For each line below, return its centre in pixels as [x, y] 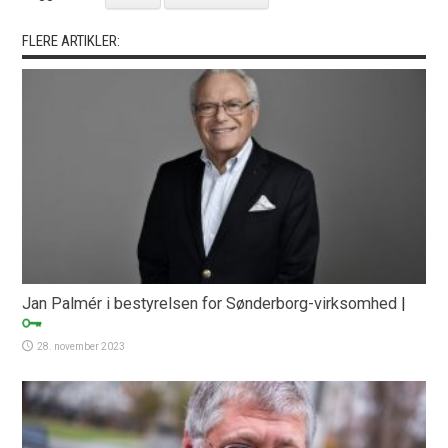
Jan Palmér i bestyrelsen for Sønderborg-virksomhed [210, 303]
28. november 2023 [81, 346]
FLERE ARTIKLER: [71, 40]
